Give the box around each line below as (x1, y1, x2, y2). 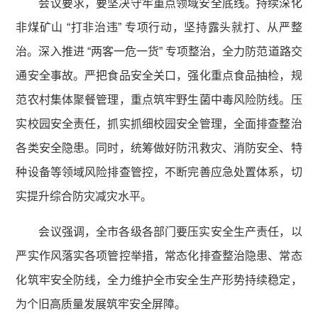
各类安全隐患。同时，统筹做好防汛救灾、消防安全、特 (16, 142, 302, 155)
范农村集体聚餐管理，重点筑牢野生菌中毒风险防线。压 (16, 94, 302, 106)
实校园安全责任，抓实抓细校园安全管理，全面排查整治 (16, 118, 302, 131)
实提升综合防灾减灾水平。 (16, 190, 153, 203)
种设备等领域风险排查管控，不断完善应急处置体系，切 (16, 166, 302, 179)
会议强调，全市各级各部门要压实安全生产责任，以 (38, 226, 302, 238)
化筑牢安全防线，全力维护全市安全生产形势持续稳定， (16, 274, 302, 287)
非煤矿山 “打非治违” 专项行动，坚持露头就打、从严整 (16, 21, 302, 34)
